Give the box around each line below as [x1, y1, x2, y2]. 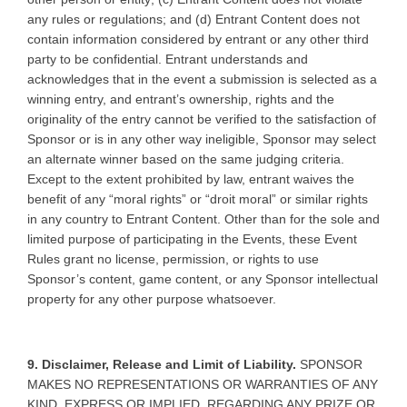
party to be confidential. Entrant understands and [27, 51, 308, 66]
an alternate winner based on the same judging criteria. [27, 151, 344, 166]
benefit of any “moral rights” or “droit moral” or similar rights [27, 191, 368, 206]
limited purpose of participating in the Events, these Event [27, 231, 357, 246]
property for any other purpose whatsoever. [27, 291, 280, 306]
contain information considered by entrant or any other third [27, 31, 369, 46]
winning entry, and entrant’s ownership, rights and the [27, 91, 334, 106]
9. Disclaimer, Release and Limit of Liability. [27, 356, 300, 372]
